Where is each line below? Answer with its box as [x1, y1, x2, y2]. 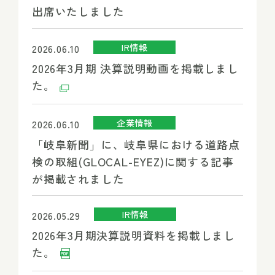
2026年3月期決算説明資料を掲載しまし [31, 227, 235, 244]
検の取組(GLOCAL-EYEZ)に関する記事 [31, 153, 234, 169]
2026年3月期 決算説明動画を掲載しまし [31, 60, 239, 77]
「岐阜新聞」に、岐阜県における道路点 [31, 136, 240, 152]
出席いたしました [31, 3, 128, 20]
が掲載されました [31, 170, 128, 187]
